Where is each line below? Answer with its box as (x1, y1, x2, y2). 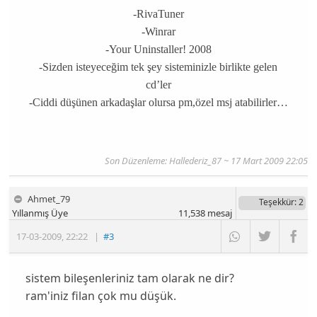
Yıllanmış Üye (12, 206, 69, 219)
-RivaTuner (132, 8, 184, 21)
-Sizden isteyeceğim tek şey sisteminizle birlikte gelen (39, 61, 278, 74)
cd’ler (145, 79, 171, 91)
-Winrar (141, 25, 175, 38)
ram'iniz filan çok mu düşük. (25, 287, 176, 304)
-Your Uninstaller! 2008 (105, 43, 212, 56)
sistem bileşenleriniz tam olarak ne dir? (25, 270, 234, 286)
